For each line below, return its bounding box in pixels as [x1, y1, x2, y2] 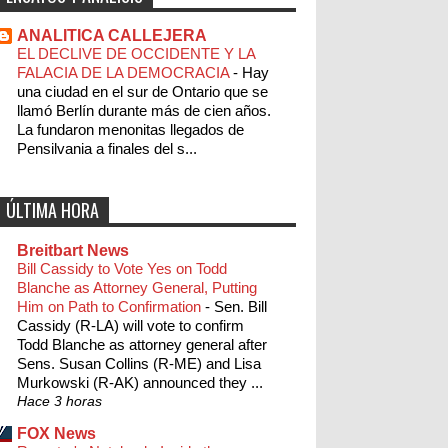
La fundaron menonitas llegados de [17, 121, 244, 139]
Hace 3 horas [17, 393, 102, 410]
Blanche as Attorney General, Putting [17, 279, 257, 297]
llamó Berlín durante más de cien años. [17, 102, 271, 120]
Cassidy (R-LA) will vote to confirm [17, 317, 244, 335]
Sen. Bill [214, 298, 267, 316]
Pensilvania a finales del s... [17, 140, 197, 158]
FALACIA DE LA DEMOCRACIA [17, 64, 233, 82]
